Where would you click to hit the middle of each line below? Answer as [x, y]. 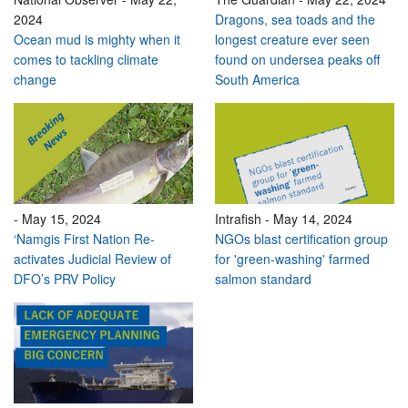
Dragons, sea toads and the [295, 20]
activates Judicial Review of [92, 259]
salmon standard [263, 279]
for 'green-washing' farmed [292, 259]
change [35, 80]
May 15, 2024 [61, 219]
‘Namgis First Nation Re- [84, 239]
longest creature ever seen [292, 40]
